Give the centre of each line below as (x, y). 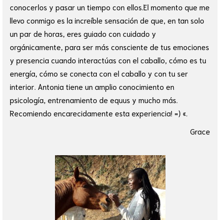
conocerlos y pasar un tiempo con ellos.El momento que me (110, 7)
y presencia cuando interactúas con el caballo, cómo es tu (108, 60)
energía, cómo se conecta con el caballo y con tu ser (99, 73)
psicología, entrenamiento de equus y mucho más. (94, 100)
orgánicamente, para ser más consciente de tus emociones (110, 47)
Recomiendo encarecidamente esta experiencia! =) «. (99, 113)
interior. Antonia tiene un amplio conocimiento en (92, 87)
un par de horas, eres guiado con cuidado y (83, 34)
